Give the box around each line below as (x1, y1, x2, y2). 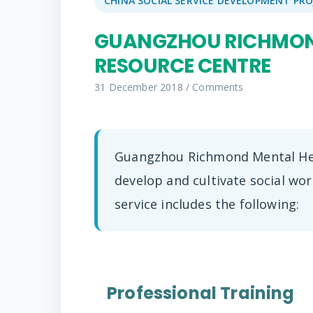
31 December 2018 (94, 80, 186, 94)
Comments (192, 80, 244, 94)
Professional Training (107, 281, 295, 305)
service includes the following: (115, 196, 300, 213)
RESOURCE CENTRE (94, 52, 271, 80)
